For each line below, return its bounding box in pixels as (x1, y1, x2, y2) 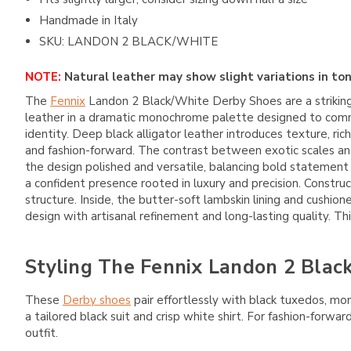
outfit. (25, 324, 58, 341)
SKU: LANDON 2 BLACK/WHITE (39, 33, 219, 49)
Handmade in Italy (39, 12, 139, 28)
